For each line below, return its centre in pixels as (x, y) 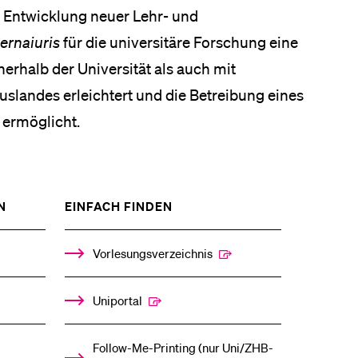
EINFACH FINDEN (119, 207)
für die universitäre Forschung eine (179, 43)
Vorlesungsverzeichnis (152, 254)
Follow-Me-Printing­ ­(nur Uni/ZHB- (183, 348)
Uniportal (117, 301)
